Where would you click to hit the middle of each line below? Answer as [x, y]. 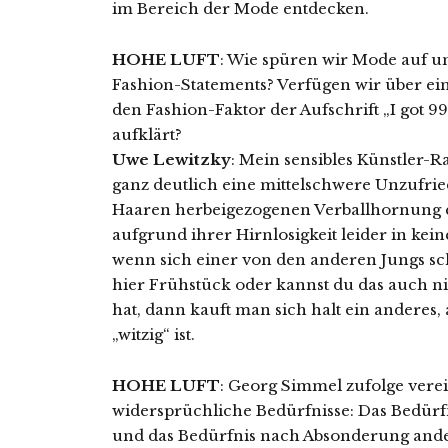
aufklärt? [147, 135]
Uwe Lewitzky [171, 160]
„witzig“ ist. [153, 335]
